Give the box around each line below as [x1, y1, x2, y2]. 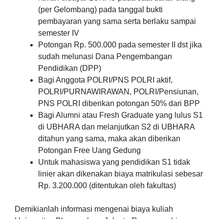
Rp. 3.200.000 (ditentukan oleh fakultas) [38, 181, 176, 190]
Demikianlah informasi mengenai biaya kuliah [15, 205, 173, 213]
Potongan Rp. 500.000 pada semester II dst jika [38, 41, 202, 49]
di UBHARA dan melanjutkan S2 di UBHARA [38, 123, 195, 131]
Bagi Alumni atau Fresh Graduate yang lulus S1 [38, 111, 203, 119]
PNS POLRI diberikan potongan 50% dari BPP [38, 99, 200, 108]
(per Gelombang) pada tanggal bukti [38, 5, 163, 14]
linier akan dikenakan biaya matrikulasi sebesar [38, 170, 203, 178]
